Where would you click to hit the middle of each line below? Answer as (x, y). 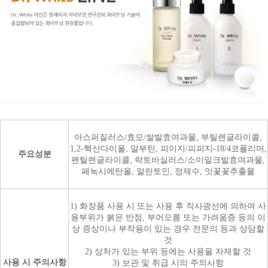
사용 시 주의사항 (34, 262)
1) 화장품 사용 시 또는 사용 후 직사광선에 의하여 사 (168, 206)
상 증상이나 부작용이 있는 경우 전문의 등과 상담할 (168, 229)
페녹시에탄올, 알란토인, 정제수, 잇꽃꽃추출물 (168, 171)
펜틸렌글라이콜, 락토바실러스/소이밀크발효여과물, (168, 160)
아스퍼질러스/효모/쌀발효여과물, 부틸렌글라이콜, (168, 137)
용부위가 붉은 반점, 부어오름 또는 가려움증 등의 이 (168, 217)
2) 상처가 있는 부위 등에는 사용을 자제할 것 (168, 251)
